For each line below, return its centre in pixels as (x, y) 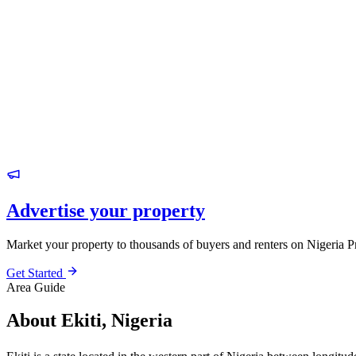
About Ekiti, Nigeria (89, 321)
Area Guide (36, 287)
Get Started (36, 273)
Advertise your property (106, 210)
